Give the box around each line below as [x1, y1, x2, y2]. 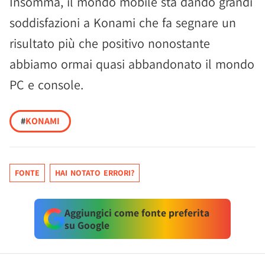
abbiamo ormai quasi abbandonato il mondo [9, 56, 254, 72]
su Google [64, 218, 109, 232]
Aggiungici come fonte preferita [64, 206, 209, 219]
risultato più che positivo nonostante [9, 35, 210, 51]
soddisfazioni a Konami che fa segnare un [9, 14, 236, 31]
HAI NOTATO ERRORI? [55, 167, 134, 178]
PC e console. [9, 76, 83, 93]
